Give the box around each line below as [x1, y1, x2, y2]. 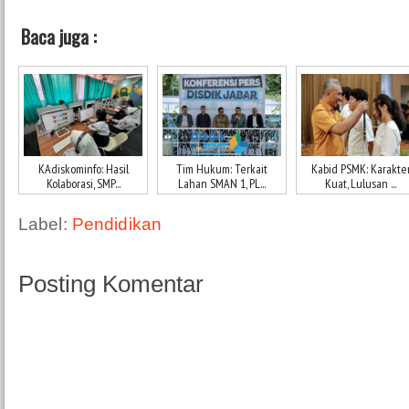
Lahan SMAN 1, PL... [178, 174, 266, 192]
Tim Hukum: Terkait [176, 160, 267, 177]
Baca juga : [21, 23, 97, 51]
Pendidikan [71, 213, 163, 234]
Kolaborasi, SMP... [46, 174, 121, 192]
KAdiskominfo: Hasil [37, 160, 129, 177]
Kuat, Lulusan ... [325, 174, 396, 192]
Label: [18, 213, 72, 234]
